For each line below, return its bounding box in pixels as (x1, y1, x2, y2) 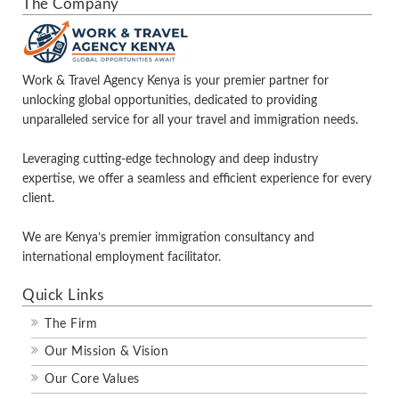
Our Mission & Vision (45, 346, 168, 358)
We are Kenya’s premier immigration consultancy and (22, 232, 314, 244)
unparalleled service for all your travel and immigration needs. (22, 114, 358, 126)
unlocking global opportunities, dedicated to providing (22, 94, 317, 107)
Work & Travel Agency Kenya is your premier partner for (22, 75, 329, 87)
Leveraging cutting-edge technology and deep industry (22, 153, 318, 166)
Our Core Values (45, 373, 140, 386)
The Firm (45, 318, 97, 330)
